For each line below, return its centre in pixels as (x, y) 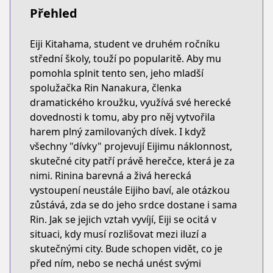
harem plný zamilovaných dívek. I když (118, 132)
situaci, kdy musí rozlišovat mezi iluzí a (118, 234)
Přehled (54, 13)
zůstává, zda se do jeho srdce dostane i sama (133, 205)
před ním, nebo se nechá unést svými (115, 263)
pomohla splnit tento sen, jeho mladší (117, 73)
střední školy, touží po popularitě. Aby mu (126, 58)
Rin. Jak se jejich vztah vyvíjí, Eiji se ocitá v (123, 219)
